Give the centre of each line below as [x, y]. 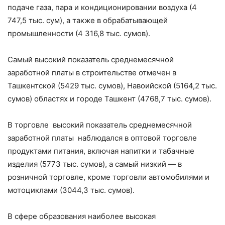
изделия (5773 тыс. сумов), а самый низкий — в [95, 164]
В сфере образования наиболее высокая [82, 216]
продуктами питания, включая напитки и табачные [101, 151]
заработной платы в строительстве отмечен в [92, 73]
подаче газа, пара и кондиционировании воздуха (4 [102, 8]
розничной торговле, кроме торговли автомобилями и [108, 177]
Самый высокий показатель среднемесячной [91, 60]
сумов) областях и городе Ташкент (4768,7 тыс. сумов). [109, 99]
